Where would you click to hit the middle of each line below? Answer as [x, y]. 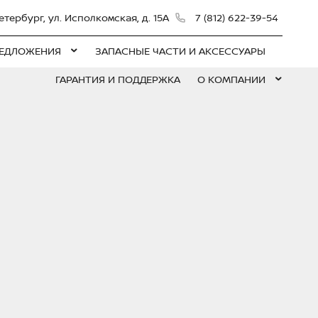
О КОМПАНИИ [231, 79]
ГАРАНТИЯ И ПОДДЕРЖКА [118, 79]
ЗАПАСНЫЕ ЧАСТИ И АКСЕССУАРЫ [180, 51]
